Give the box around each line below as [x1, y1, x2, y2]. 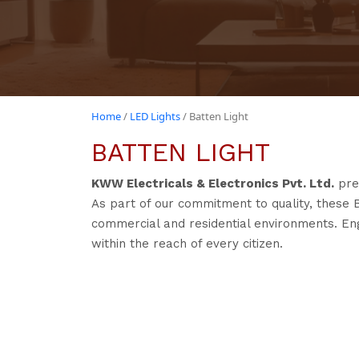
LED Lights [130, 108, 180, 123]
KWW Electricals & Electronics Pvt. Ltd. [91, 175, 334, 191]
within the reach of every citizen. [91, 236, 283, 251]
